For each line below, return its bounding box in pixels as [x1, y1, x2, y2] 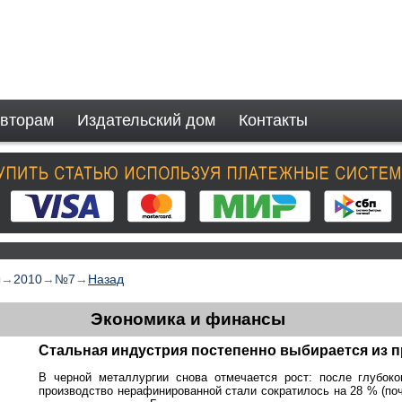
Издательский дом [77, 111, 215, 129]
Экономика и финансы [90, 310, 285, 328]
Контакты [239, 111, 308, 129]
